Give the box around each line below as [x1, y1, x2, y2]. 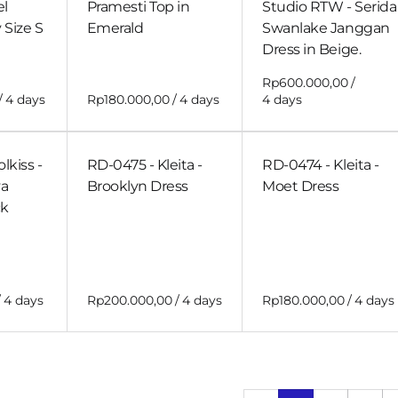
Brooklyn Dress [86, 178, 188, 195]
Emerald [86, 20, 144, 37]
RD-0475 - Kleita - [86, 156, 203, 174]
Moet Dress [262, 178, 339, 195]
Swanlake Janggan [262, 20, 390, 37]
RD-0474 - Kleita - [262, 156, 379, 174]
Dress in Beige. [262, 41, 362, 59]
